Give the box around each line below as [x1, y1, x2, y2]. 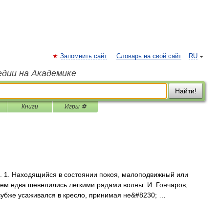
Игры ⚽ [65, 103, 86, 110]
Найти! [175, 87, 197, 95]
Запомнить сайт [60, 53, 107, 60]
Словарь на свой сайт [116, 53, 181, 60]
